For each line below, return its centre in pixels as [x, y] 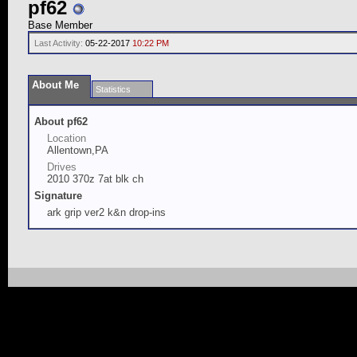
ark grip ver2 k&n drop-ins [106, 212]
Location [67, 138]
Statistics [113, 89]
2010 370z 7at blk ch [95, 179]
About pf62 [61, 122]
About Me [55, 85]
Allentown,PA [78, 150]
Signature [58, 196]
